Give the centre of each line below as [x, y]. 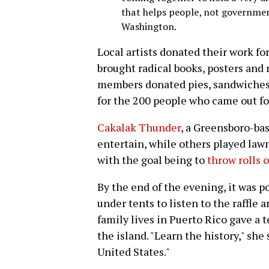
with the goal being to [152, 159]
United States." [134, 251]
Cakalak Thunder [139, 127]
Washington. [149, 27]
